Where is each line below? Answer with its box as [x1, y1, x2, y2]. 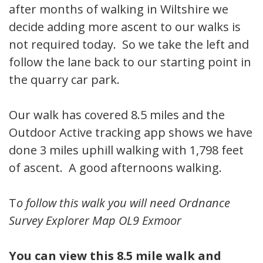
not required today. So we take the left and [9, 36, 249, 53]
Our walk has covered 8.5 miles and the [9, 107, 225, 123]
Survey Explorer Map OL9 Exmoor [9, 213, 181, 229]
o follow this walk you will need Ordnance [16, 195, 230, 211]
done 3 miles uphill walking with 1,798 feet [9, 142, 244, 159]
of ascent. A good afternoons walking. [9, 160, 222, 176]
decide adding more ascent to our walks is [9, 19, 241, 35]
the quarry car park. [9, 72, 120, 88]
